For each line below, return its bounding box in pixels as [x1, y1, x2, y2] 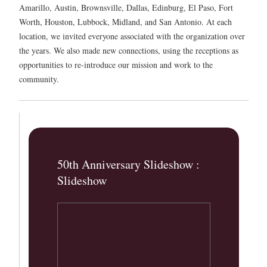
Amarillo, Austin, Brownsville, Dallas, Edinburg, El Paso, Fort [19, 2, 233, 13]
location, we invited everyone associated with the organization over [19, 30, 245, 42]
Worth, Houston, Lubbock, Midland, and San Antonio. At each [19, 16, 232, 27]
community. [19, 73, 59, 85]
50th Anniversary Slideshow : [57, 156, 200, 173]
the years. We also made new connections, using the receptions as [19, 45, 238, 56]
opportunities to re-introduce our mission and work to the [19, 59, 213, 70]
